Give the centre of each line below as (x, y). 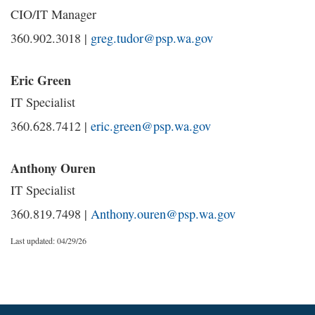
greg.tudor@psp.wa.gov (152, 38)
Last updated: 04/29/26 (49, 240)
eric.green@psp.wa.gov (151, 126)
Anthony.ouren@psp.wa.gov (163, 214)
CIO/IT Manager (53, 14)
